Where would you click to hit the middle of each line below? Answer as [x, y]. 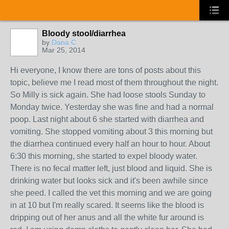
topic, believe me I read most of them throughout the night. [114, 83]
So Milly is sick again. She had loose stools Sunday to [108, 95]
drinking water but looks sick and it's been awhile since [109, 181]
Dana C [64, 42]
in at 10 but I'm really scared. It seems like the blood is [107, 205]
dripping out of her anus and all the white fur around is [107, 217]
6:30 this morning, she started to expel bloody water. [104, 156]
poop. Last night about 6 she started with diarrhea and [107, 119]
